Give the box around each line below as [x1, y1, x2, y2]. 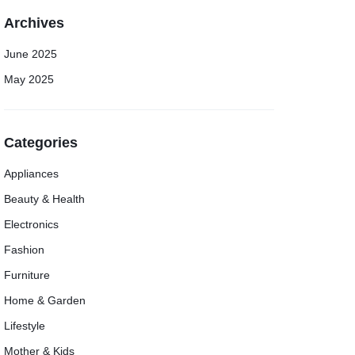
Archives [4, 15, 65, 31]
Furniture [4, 269, 51, 281]
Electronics [4, 218, 59, 231]
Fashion [4, 243, 45, 256]
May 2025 [4, 73, 55, 86]
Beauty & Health [4, 193, 86, 205]
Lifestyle [4, 319, 46, 332]
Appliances [4, 167, 59, 180]
